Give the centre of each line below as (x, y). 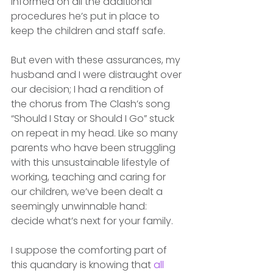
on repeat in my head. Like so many (96, 133)
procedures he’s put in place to (87, 16)
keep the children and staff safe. (89, 30)
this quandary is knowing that (82, 264)
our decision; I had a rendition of (89, 89)
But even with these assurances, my (97, 60)
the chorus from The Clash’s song (92, 104)
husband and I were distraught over (97, 74)
